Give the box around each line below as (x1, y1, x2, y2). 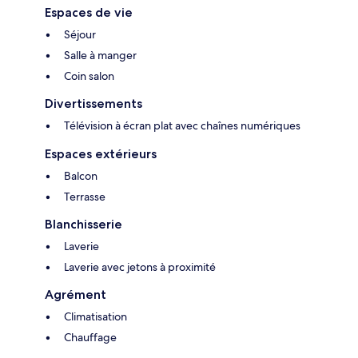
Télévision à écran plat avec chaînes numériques (64, 118, 300, 133)
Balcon (64, 169, 97, 184)
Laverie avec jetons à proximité (64, 260, 216, 275)
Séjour (64, 27, 96, 42)
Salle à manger (64, 48, 137, 63)
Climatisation (64, 309, 127, 324)
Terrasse (64, 189, 105, 205)
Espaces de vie (45, 5, 133, 21)
